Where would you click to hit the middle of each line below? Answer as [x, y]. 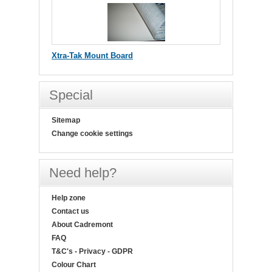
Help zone [69, 198]
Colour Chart [74, 264]
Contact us [70, 211]
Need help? [83, 172]
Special [71, 95]
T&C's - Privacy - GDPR [92, 251]
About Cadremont [82, 224]
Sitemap [66, 120]
